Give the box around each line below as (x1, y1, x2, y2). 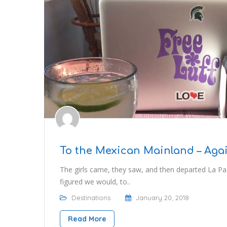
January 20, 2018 (136, 194, 189, 202)
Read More (68, 214, 106, 224)
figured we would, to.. (60, 177, 130, 187)
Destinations (71, 194, 110, 202)
